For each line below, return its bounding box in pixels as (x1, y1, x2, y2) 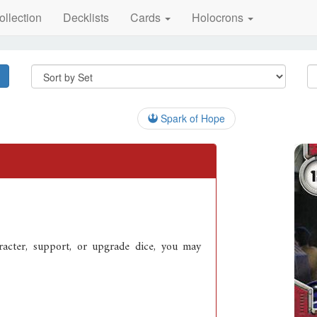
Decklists (62, 9, 109, 25)
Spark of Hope (158, 111, 225, 125)
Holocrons (191, 9, 246, 25)
